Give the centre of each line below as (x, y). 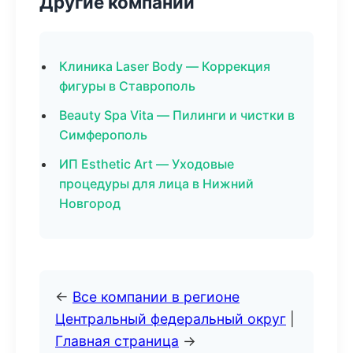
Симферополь (103, 135)
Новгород (90, 203)
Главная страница (117, 341)
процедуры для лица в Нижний (156, 184)
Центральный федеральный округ (171, 319)
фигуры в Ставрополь (127, 86)
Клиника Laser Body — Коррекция (165, 66)
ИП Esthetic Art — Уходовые (147, 164)
